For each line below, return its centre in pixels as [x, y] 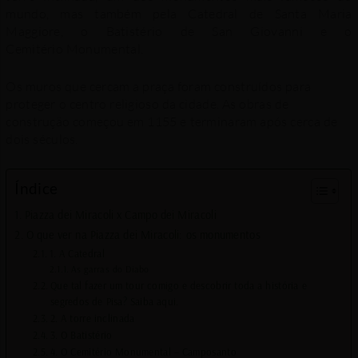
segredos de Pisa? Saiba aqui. [114, 301]
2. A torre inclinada [92, 318]
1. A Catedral [77, 253]
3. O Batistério [81, 334]
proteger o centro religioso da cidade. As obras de [147, 104]
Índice [36, 188]
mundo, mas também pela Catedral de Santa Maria [179, 13]
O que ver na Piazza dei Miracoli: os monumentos [143, 235]
